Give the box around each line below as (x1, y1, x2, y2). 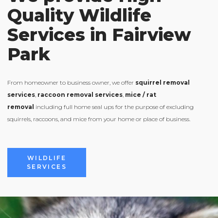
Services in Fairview (7, 24, 191, 46)
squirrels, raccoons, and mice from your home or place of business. (7, 115, 190, 123)
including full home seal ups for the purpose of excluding (34, 103, 194, 111)
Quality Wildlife (7, 4, 151, 26)
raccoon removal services (37, 91, 123, 99)
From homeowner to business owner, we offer (7, 79, 135, 87)
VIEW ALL (27, 130, 67, 138)
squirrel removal (135, 79, 190, 87)
